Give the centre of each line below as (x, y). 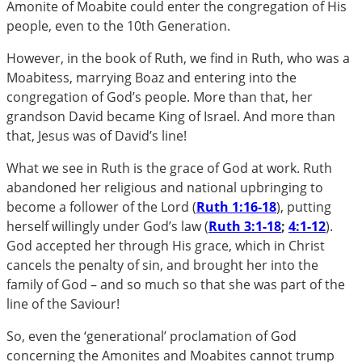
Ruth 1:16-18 (236, 206)
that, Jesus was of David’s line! (97, 135)
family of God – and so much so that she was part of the (176, 284)
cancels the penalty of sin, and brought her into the (162, 265)
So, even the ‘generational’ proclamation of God (152, 336)
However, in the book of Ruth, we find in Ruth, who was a (178, 58)
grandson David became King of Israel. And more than (171, 116)
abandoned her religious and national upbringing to (165, 187)
